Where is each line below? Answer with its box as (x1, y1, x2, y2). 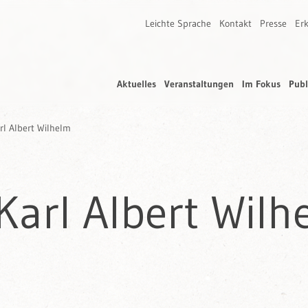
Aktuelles (117, 78, 156, 90)
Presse (260, 17, 287, 30)
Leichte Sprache (145, 17, 211, 30)
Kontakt (219, 17, 252, 30)
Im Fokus (242, 78, 280, 90)
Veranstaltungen (164, 78, 234, 90)
